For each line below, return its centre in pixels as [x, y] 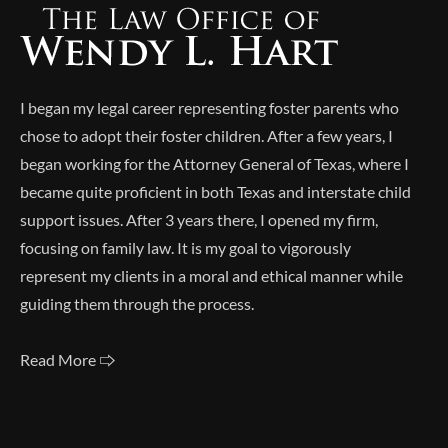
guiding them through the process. [137, 303]
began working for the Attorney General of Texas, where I [214, 163]
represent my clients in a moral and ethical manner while [211, 275]
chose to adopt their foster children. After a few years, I [206, 135]
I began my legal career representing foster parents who [209, 107]
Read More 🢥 [67, 359]
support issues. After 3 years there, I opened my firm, [199, 219]
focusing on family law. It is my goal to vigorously [185, 247]
